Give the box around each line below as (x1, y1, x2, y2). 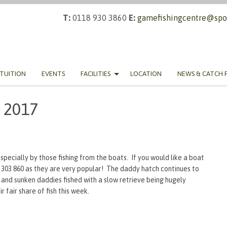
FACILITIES (81, 70, 110, 78)
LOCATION (130, 70, 162, 78)
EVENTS (42, 70, 65, 78)
